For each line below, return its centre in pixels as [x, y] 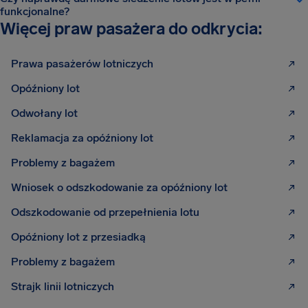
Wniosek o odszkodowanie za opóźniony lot [119, 187]
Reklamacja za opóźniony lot [82, 138]
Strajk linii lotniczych [63, 286]
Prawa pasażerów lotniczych [82, 64]
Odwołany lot [44, 113]
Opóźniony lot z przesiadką [78, 237]
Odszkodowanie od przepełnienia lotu [105, 212]
